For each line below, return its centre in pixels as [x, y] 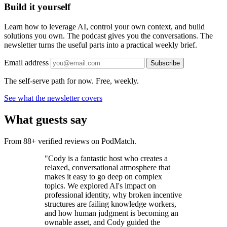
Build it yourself [37, 7]
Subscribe [165, 63]
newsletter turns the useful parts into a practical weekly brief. [101, 45]
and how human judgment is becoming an [111, 213]
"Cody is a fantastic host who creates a [106, 158]
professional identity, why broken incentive [113, 195]
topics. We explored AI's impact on [100, 185]
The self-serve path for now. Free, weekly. [71, 81]
